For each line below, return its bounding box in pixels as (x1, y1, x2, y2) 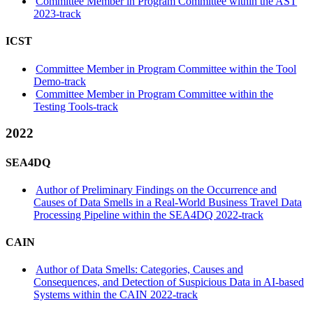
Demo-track (34, 75, 86, 87)
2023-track (34, 8, 81, 20)
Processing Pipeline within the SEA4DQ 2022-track (34, 208, 263, 221)
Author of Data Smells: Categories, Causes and (36, 263, 244, 276)
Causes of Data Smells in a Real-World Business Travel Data (34, 196, 302, 208)
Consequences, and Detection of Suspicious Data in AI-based (34, 276, 304, 289)
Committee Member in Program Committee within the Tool (36, 62, 297, 75)
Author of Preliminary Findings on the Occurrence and (36, 183, 277, 196)
